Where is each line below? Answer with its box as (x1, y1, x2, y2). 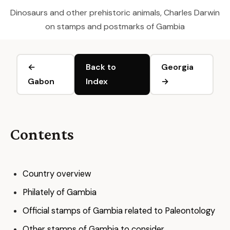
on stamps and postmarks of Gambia (45, 21, 185, 32)
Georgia (161, 62, 194, 72)
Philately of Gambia (23, 187, 97, 198)
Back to (86, 62, 117, 72)
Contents (10, 125, 74, 143)
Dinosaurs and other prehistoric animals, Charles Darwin (10, 7, 220, 18)
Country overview (23, 168, 91, 179)
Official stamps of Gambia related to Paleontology (23, 205, 215, 216)
